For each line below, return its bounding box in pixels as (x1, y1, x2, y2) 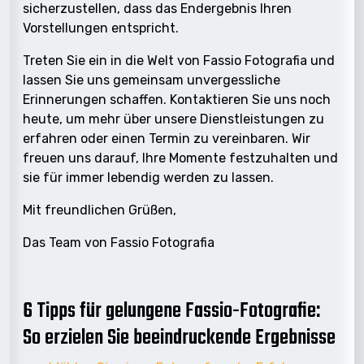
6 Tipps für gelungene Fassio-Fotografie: (23, 294, 320, 327)
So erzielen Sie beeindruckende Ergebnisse (23, 321, 336, 354)
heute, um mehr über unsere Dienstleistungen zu (23, 110, 324, 127)
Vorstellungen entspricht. (23, 19, 179, 36)
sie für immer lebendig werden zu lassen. (23, 169, 274, 185)
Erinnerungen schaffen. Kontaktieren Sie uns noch (23, 91, 331, 107)
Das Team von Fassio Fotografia (23, 234, 214, 250)
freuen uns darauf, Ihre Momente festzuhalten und (23, 149, 338, 166)
